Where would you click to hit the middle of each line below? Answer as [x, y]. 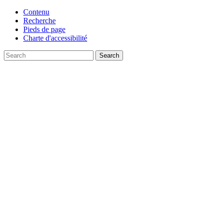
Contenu [36, 12]
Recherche [39, 21]
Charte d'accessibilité [55, 38]
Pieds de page [44, 29]
